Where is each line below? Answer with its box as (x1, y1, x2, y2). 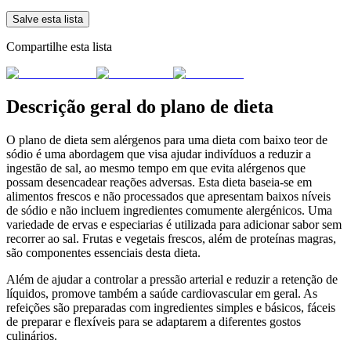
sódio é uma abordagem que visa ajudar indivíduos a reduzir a (6, 147, 311, 161)
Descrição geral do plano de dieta (6, 96, 273, 118)
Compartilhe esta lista (6, 40, 112, 54)
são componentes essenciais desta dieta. (6, 245, 201, 259)
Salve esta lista (13, 13, 83, 26)
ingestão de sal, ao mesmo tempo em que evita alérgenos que (6, 161, 306, 175)
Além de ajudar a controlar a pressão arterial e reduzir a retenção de (6, 272, 338, 286)
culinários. (6, 328, 57, 342)
